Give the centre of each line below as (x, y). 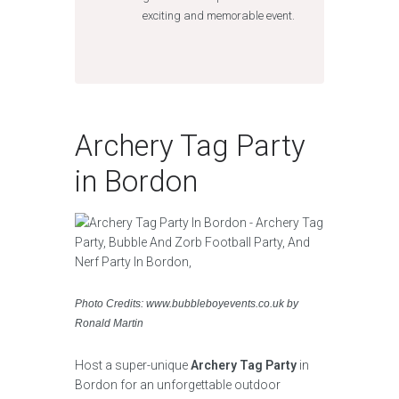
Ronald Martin (109, 323)
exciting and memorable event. (218, 16)
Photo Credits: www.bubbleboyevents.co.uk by (187, 304)
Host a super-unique (133, 365)
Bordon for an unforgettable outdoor (178, 385)
